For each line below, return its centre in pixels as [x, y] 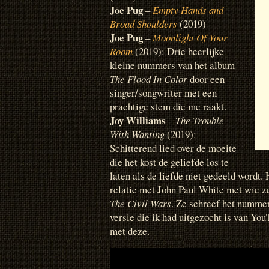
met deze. [130, 231]
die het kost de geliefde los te [169, 162]
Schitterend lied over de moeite [173, 148]
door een [206, 79]
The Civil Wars [141, 204]
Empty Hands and [188, 10]
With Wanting [137, 134]
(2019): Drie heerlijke [180, 52]
